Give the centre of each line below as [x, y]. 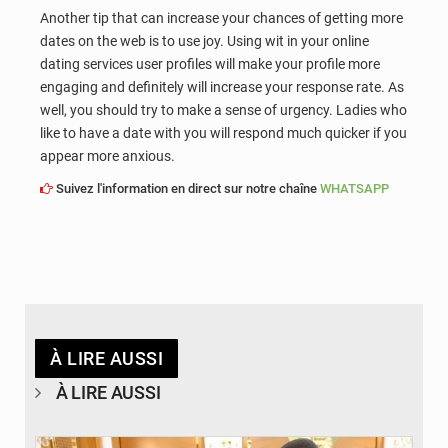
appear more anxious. [107, 156]
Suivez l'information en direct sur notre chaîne [186, 188]
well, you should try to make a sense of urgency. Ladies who [223, 110]
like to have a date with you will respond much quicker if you [223, 133]
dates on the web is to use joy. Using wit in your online [204, 41]
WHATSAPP [354, 188]
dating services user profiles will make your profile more [210, 64]
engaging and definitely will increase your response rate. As [222, 87]
